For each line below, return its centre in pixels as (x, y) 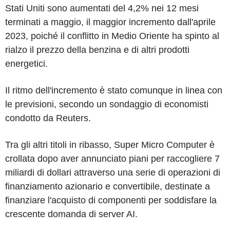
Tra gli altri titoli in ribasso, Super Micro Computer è (110, 145)
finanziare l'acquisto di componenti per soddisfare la (111, 200)
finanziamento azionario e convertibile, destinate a (108, 186)
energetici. (26, 63)
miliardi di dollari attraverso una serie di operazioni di (113, 172)
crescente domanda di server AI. (71, 214)
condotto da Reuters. (48, 118)
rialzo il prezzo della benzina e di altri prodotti (97, 50)
